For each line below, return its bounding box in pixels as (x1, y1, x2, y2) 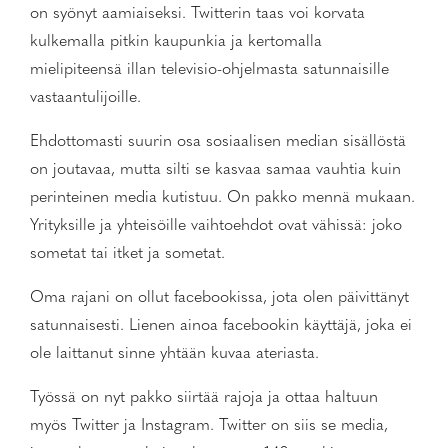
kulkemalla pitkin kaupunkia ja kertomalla (30, 34, 322, 50)
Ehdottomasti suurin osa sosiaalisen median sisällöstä (30, 134, 406, 150)
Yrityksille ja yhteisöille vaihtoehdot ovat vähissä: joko (30, 218, 402, 234)
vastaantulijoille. (30, 90, 141, 106)
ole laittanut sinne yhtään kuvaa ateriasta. (30, 346, 319, 362)
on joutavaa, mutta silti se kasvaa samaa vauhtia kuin (30, 162, 401, 178)
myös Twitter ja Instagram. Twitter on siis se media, (30, 418, 388, 434)
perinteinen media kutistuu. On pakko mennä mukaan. (30, 190, 415, 206)
